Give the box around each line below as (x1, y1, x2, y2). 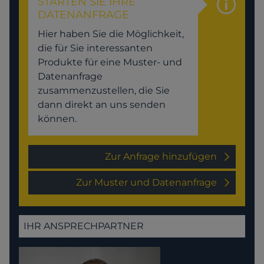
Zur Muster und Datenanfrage (76, 177, 217, 189)
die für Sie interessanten (38, 42, 153, 54)
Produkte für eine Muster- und (38, 57, 182, 68)
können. (38, 113, 77, 125)
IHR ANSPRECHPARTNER (24, 220, 144, 232)
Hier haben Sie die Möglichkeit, (38, 28, 184, 40)
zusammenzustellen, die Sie (38, 85, 170, 97)
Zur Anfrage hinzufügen (105, 151, 217, 163)
